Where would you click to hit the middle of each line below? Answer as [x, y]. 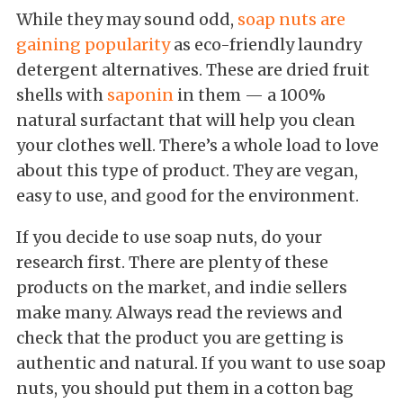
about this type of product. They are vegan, [187, 170]
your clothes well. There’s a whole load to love [197, 145]
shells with [62, 94]
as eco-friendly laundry [266, 44]
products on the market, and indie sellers [182, 287]
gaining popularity [93, 44]
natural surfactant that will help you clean [186, 120]
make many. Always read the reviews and [179, 312]
